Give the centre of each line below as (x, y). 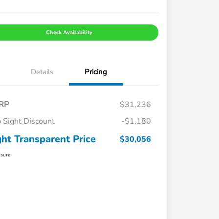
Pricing (96, 72)
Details (42, 72)
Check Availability (69, 33)
